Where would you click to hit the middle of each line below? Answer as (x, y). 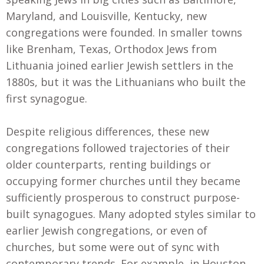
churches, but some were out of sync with (113, 247)
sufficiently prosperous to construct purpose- (123, 198)
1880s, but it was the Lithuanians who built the (126, 82)
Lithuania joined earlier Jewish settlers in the (120, 65)
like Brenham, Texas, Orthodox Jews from (111, 49)
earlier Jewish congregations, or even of (107, 231)
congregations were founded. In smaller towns (124, 32)
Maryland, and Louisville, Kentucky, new (106, 16)
